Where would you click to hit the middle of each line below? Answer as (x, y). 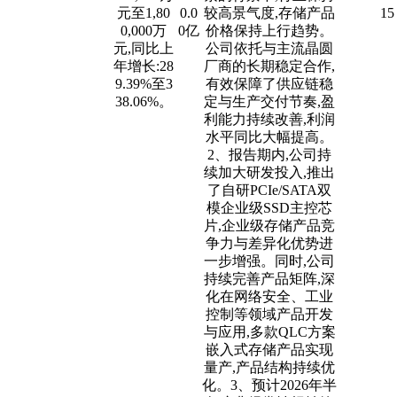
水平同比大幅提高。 (269, 137)
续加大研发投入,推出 (269, 172)
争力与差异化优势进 (269, 243)
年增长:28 (144, 66)
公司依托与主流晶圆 (269, 48)
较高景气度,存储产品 (269, 13)
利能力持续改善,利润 (269, 119)
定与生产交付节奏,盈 (269, 101)
